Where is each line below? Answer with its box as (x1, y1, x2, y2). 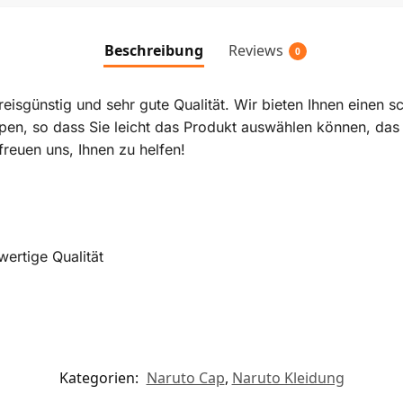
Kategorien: (58, 368, 142, 389)
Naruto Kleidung (231, 368, 345, 389)
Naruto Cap (146, 368, 225, 389)
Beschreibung (103, 40, 203, 60)
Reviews (228, 40, 283, 60)
